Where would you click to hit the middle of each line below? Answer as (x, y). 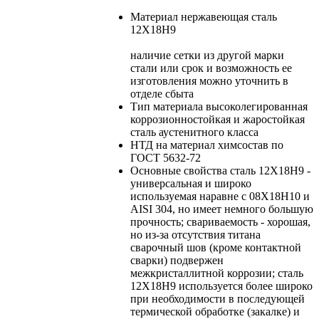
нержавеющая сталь (229, 16)
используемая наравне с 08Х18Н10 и (220, 196)
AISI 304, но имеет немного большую (222, 209)
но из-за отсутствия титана (195, 234)
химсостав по (251, 145)
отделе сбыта (162, 93)
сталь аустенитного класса (194, 132)
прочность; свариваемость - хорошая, (220, 221)
